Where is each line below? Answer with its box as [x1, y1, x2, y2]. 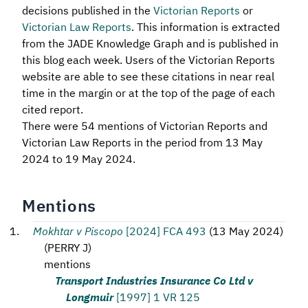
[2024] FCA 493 [126, 223, 206, 238]
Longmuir [66, 289, 113, 304]
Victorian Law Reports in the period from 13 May [22, 134, 263, 149]
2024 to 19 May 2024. [22, 151, 135, 166]
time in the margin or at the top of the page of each [22, 85, 275, 100]
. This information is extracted [131, 19, 280, 34]
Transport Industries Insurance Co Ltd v [55, 272, 253, 287]
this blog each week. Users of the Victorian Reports [22, 52, 275, 67]
